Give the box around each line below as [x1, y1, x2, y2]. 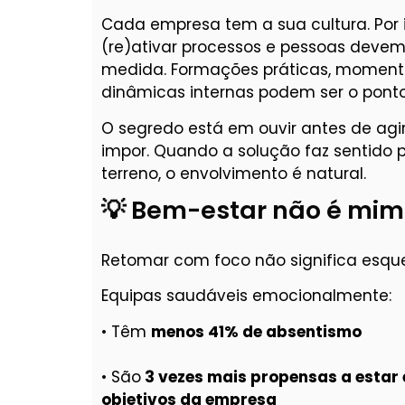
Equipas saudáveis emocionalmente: [101, 285, 391, 307]
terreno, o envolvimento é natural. [101, 162, 366, 184]
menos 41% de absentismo [151, 320, 362, 343]
